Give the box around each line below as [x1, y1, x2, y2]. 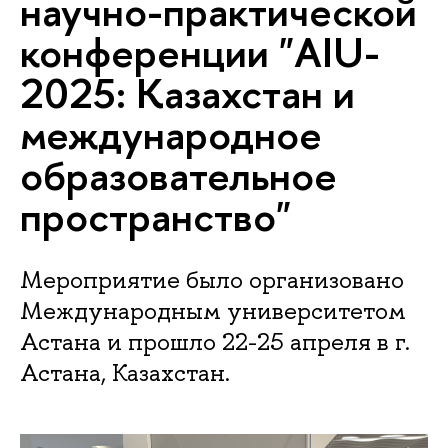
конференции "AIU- [20, 24, 380, 80]
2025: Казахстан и [20, 65, 355, 121]
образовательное [20, 147, 337, 203]
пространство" [20, 188, 291, 244]
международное [20, 106, 322, 162]
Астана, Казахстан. [20, 357, 230, 388]
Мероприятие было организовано [20, 264, 404, 295]
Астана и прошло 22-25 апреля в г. [20, 326, 410, 357]
